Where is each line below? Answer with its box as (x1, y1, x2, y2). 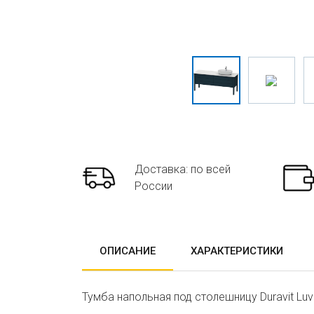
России (135, 179, 172, 193)
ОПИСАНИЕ (100, 245, 156, 257)
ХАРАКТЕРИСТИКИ (191, 245, 283, 257)
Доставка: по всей (135, 163, 231, 176)
